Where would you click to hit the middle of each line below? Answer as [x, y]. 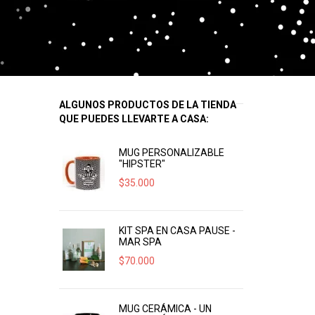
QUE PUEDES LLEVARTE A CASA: [134, 119]
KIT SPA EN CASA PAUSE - [177, 231]
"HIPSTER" [142, 164]
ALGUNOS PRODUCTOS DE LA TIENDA [147, 105]
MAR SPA [140, 242]
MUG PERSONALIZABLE [171, 153]
